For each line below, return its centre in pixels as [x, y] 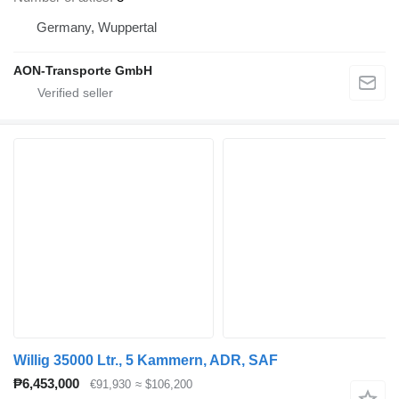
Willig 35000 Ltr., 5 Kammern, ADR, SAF [146, 361]
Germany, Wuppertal [97, 28]
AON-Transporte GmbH [83, 71]
